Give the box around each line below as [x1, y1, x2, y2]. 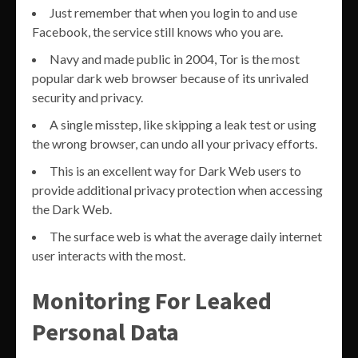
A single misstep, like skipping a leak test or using [50, 116, 316, 132]
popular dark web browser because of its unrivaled [32, 70, 308, 86]
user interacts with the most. [32, 247, 185, 263]
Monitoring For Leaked [32, 284, 272, 316]
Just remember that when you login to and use [50, 4, 297, 20]
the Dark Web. [32, 201, 112, 217]
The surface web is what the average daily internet [50, 228, 322, 244]
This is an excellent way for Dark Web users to [50, 162, 301, 178]
